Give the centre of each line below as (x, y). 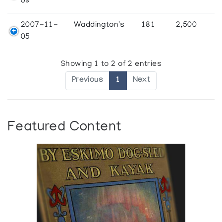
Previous (87, 81)
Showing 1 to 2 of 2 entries (111, 65)
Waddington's (99, 25)
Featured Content (64, 128)
